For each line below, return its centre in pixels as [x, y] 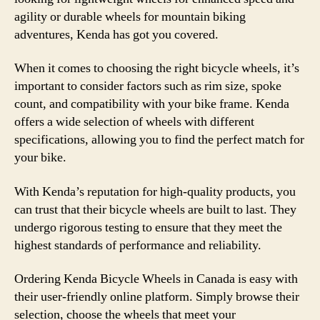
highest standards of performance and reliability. [138, 245]
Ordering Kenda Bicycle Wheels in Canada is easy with [156, 279]
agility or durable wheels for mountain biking [130, 16]
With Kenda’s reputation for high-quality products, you [155, 191]
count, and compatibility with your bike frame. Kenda [152, 104]
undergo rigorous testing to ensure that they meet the [148, 227]
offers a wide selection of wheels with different [134, 122]
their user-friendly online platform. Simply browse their [157, 297]
